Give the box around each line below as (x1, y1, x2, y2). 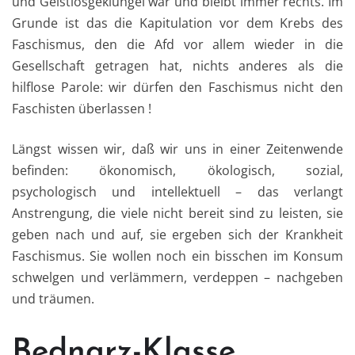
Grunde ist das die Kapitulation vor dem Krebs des (12, 14, 343, 32)
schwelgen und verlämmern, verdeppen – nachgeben (12, 269, 343, 287)
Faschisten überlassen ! (12, 100, 151, 118)
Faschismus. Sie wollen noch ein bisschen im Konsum (12, 247, 343, 265)
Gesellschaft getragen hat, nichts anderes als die (12, 57, 343, 75)
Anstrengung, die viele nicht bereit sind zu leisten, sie (12, 204, 343, 223)
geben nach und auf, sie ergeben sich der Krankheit (12, 226, 343, 244)
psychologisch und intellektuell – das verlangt (12, 183, 343, 201)
